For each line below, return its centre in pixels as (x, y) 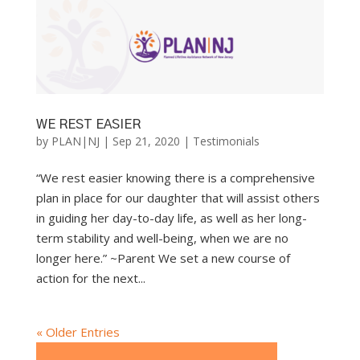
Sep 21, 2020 (146, 141)
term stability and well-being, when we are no (162, 237)
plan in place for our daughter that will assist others (178, 197)
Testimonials (226, 141)
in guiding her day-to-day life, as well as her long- (171, 217)
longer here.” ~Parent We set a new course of (163, 258)
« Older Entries (78, 331)
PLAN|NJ (75, 141)
